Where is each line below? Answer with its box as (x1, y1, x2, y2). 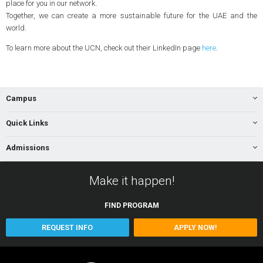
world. (5, 23, 26, 32)
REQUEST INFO (42, 223, 93, 232)
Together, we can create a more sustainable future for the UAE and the (5, 11, 258, 20)
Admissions (5, 143, 49, 153)
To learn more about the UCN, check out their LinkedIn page (5, 43, 202, 52)
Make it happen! (89, 173, 174, 188)
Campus (5, 94, 36, 103)
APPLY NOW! (174, 223, 218, 232)
